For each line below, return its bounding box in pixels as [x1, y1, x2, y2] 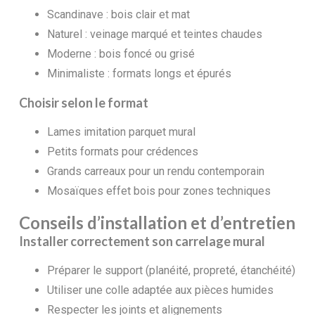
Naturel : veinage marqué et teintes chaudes [46, 27, 262, 41]
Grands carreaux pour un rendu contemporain [46, 164, 264, 178]
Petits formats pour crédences [46, 144, 198, 158]
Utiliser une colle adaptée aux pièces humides [46, 283, 274, 297]
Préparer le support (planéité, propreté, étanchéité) [46, 263, 295, 277]
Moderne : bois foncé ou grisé [46, 46, 195, 60]
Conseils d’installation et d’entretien [18, 212, 295, 233]
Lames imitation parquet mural [46, 124, 195, 139]
